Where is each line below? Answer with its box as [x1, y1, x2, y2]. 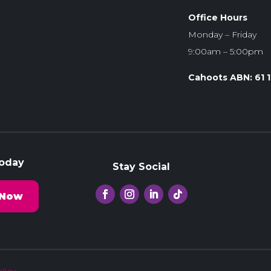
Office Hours [188, 12, 247, 23]
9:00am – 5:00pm [188, 46, 263, 57]
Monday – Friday [188, 29, 256, 40]
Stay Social [113, 160, 171, 172]
